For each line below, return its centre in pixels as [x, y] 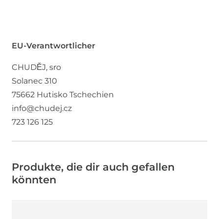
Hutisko [52, 95]
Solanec [28, 81]
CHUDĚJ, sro [36, 67]
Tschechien [92, 95]
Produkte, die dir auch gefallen [93, 167]
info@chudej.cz [42, 108]
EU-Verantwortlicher [54, 46]
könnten [34, 180]
